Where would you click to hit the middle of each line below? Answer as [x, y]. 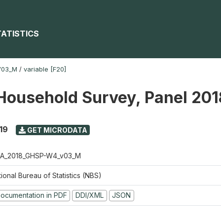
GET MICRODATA [56, 130]
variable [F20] [45, 69]
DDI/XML [89, 195]
